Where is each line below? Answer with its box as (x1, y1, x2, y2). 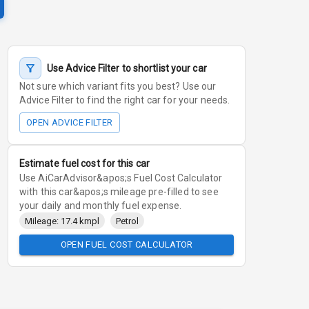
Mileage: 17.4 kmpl (24, 215, 99, 226)
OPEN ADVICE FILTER (26, 117, 113, 128)
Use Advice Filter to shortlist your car (46, 62, 207, 74)
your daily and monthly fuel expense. (19, 200, 182, 211)
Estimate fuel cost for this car (19, 158, 150, 169)
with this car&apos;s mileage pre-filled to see (19, 186, 219, 197)
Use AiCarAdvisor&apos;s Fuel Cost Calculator (19, 172, 223, 183)
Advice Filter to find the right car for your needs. (19, 94, 230, 106)
